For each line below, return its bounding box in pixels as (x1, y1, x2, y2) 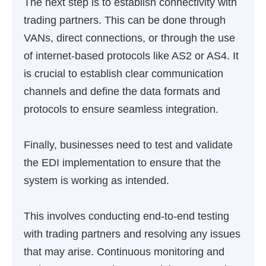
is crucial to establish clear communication (24, 68, 223, 80)
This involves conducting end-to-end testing (24, 210, 229, 222)
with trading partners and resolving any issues (24, 228, 240, 240)
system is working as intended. (24, 175, 169, 186)
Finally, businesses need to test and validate (24, 139, 233, 151)
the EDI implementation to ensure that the (24, 157, 221, 169)
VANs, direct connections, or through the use (24, 32, 235, 44)
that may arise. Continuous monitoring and (24, 246, 224, 258)
